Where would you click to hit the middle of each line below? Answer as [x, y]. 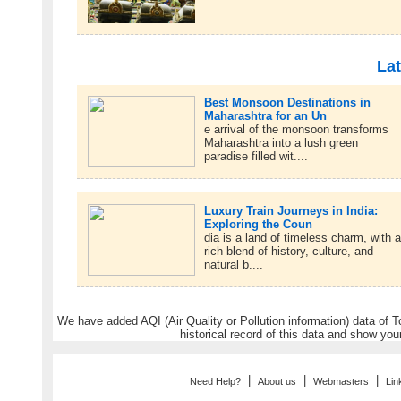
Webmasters [341, 381]
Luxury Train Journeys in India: [291, 210]
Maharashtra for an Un [266, 116]
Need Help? [216, 381]
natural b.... [234, 264]
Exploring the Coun [259, 224]
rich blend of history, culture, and [289, 251]
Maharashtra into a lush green [282, 143]
